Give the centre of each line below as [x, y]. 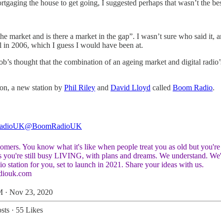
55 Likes [29, 210]
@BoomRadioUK [53, 126]
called [162, 87]
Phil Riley [80, 87]
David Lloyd [130, 87]
